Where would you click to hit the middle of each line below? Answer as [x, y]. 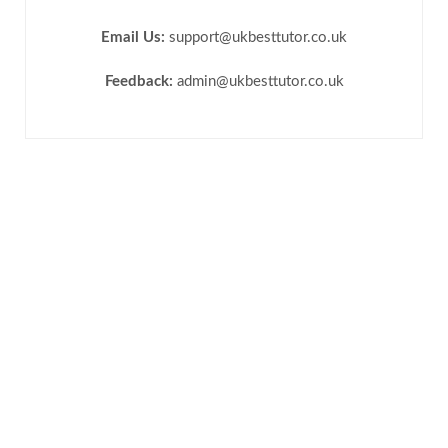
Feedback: [138, 82]
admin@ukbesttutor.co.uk [258, 82]
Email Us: [133, 38]
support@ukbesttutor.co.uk [256, 38]
